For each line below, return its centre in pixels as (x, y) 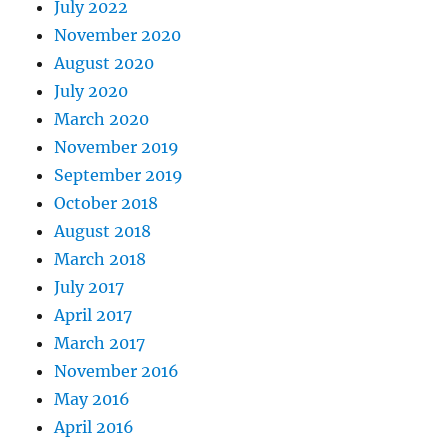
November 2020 (118, 35)
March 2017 (100, 343)
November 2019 (117, 147)
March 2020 (102, 119)
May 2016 (92, 399)
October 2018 (106, 203)
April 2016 (94, 427)
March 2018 (100, 259)
